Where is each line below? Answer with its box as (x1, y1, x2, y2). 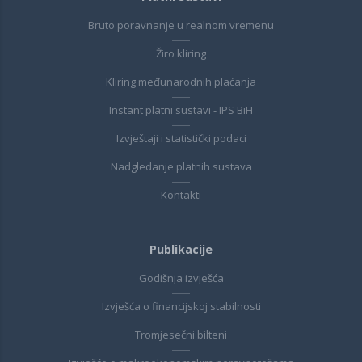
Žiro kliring (156, 46, 206, 61)
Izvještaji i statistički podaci (116, 131, 246, 146)
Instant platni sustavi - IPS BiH (109, 103, 253, 118)
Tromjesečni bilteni (135, 327, 227, 343)
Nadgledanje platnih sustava (110, 159, 252, 175)
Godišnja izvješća (138, 271, 224, 286)
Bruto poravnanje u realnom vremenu (88, 18, 274, 33)
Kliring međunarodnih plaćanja (106, 74, 256, 90)
